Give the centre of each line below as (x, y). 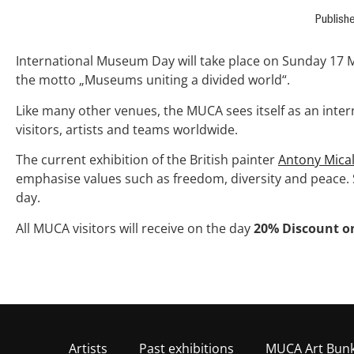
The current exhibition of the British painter (147, 160)
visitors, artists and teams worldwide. (127, 129)
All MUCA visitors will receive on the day (135, 228)
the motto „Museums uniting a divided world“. (153, 80)
